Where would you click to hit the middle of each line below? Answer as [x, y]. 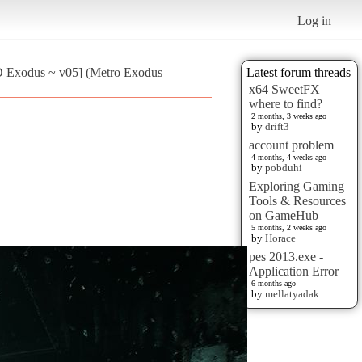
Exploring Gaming [297, 186]
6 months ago [274, 283]
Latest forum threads [299, 72]
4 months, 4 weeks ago [289, 157]
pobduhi [284, 167]
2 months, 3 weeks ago [289, 116]
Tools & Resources [297, 200]
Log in [315, 20]
